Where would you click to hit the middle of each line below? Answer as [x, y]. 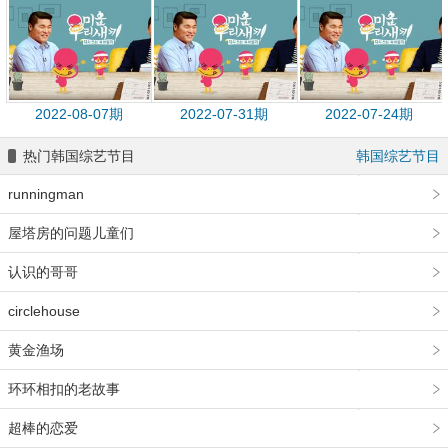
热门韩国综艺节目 [79, 156]
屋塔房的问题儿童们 [71, 233]
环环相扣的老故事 [64, 389]
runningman [46, 194]
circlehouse [44, 311]
